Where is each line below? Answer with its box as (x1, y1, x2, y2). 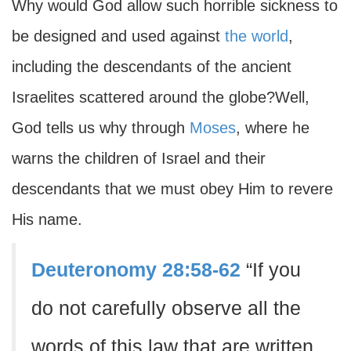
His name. (12, 211, 82, 228)
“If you (241, 259, 301, 280)
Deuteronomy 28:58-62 (31, 259, 241, 280)
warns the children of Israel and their (12, 150, 266, 167)
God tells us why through (12, 119, 190, 136)
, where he (236, 119, 309, 136)
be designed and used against (12, 27, 225, 45)
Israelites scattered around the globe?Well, (12, 89, 309, 106)
